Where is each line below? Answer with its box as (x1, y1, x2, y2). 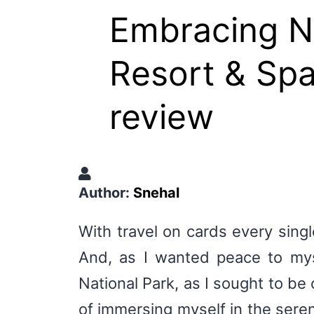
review (109, 96, 214, 137)
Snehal (133, 184, 179, 201)
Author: (78, 184, 130, 201)
